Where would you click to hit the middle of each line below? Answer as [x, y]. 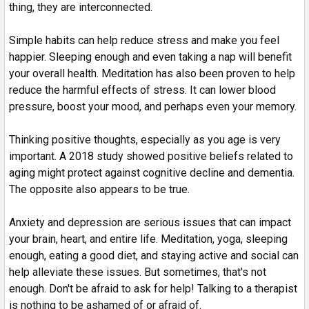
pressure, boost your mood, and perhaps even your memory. [153, 106]
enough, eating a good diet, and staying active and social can [154, 255]
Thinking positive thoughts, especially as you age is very [145, 139]
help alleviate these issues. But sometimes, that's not [138, 272]
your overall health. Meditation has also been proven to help [152, 73]
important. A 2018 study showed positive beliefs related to [151, 156]
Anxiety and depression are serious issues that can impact [150, 222]
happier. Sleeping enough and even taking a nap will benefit [150, 57]
